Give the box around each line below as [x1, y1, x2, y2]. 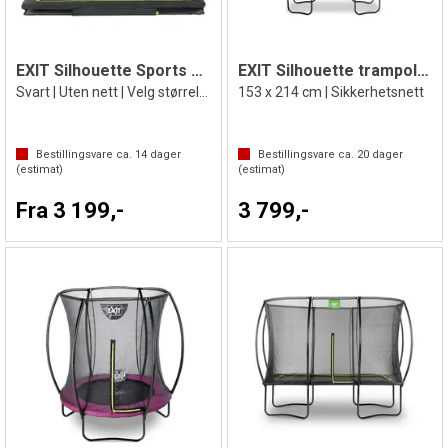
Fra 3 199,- [16, 197, 124, 223]
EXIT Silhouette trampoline [416, 60, 429, 80]
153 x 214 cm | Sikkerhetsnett [237, 83, 424, 100]
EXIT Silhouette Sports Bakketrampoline [191, 60, 203, 80]
